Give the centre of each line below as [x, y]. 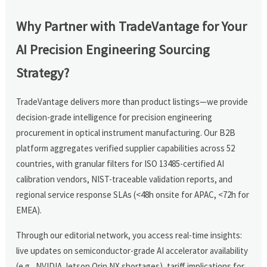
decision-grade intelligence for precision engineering [114, 117]
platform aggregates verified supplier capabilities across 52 [126, 148]
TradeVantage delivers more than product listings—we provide [132, 101]
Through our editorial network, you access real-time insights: [129, 235]
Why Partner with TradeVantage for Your [132, 26]
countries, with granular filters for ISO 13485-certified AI [120, 163]
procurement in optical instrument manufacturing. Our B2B [126, 132]
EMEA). [29, 210]
